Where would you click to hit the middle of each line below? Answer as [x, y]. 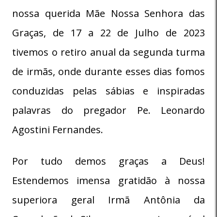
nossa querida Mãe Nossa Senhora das [108, 13]
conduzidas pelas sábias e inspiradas [108, 91]
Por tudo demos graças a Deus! [108, 161]
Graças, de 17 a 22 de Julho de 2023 [108, 32]
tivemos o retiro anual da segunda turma [108, 52]
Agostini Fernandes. [58, 129]
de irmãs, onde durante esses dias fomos [108, 71]
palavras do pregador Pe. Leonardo [108, 110]
